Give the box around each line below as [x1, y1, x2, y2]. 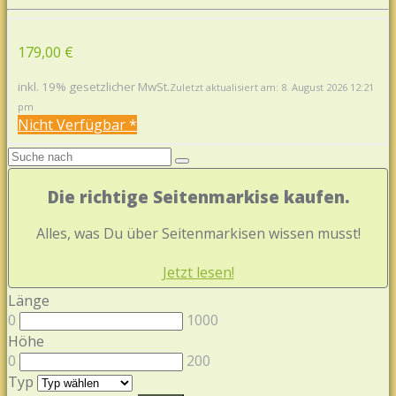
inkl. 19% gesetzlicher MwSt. [18, 78, 170, 95]
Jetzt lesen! [162, 263, 234, 283]
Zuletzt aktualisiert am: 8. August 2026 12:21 [170, 80, 374, 94]
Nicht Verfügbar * [18, 114, 137, 134]
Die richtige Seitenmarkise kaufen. [47, 185, 349, 208]
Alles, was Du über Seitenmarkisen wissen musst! [35, 224, 361, 244]
